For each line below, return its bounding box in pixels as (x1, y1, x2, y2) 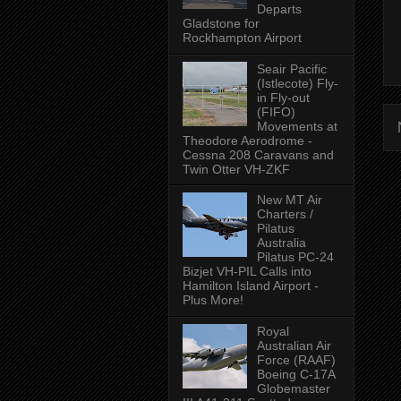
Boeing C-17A (256, 367, 335, 382)
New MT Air (256, 192, 322, 208)
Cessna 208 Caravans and (183, 147, 334, 162)
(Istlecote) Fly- (256, 75, 338, 90)
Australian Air (256, 338, 331, 354)
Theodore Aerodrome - (183, 132, 312, 148)
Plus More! (183, 293, 243, 308)
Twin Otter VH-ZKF (183, 161, 290, 176)
